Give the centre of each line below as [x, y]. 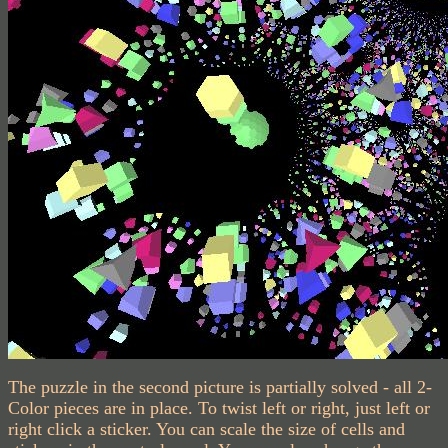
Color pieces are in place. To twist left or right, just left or [219, 408]
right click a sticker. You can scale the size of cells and [206, 429]
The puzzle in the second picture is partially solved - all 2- [220, 387]
